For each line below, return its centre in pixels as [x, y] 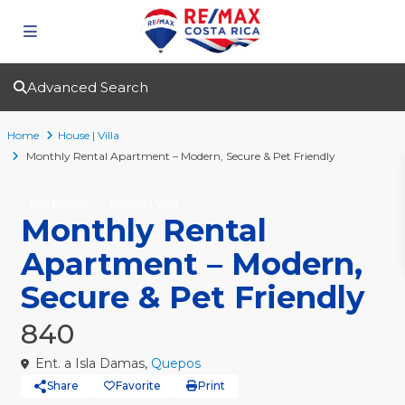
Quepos [175, 363]
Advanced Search [88, 87]
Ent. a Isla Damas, [91, 363]
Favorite [138, 386]
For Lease [58, 203]
